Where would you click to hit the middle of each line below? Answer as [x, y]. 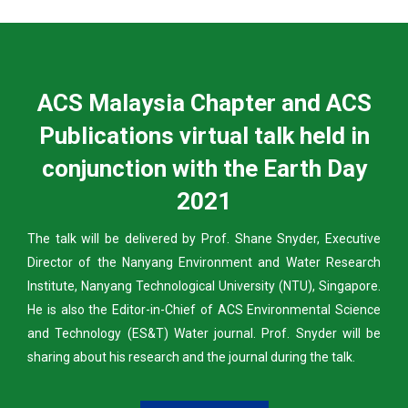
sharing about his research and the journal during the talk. [191, 357]
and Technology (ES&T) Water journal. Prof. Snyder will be [204, 334]
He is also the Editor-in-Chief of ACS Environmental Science [204, 310]
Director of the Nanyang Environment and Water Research [204, 263]
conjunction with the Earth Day [204, 169]
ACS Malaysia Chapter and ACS [204, 103]
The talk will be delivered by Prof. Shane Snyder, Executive [204, 239]
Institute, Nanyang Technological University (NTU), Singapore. [204, 286]
